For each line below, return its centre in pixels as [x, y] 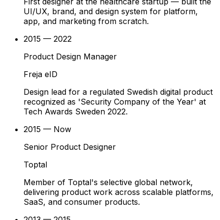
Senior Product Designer [70, 147]
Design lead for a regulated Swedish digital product [118, 92]
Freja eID [41, 74]
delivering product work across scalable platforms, [119, 192]
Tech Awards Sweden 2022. [76, 112]
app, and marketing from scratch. [86, 21]
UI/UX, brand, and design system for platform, [111, 12]
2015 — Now [47, 129]
